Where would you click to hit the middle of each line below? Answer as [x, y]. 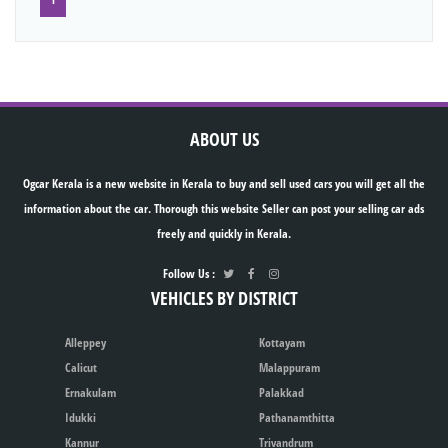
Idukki [80, 418]
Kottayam [282, 343]
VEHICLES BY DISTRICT [224, 298]
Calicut [81, 368]
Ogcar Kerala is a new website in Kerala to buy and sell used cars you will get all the [224, 184]
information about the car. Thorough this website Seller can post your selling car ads [224, 209]
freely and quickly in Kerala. [224, 234]
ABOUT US [224, 139]
